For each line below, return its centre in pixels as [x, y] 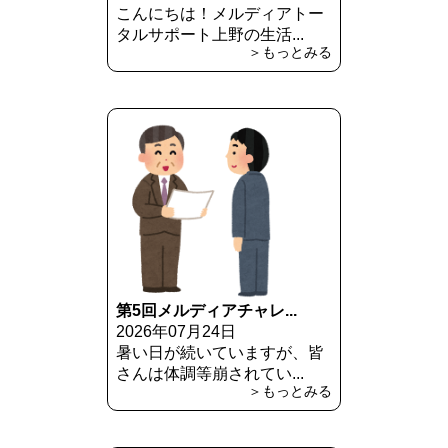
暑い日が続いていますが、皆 [219, 352]
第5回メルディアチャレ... [206, 310]
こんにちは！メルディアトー [219, 13]
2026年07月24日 [175, 331]
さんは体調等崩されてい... [209, 373]
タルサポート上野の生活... [209, 34]
